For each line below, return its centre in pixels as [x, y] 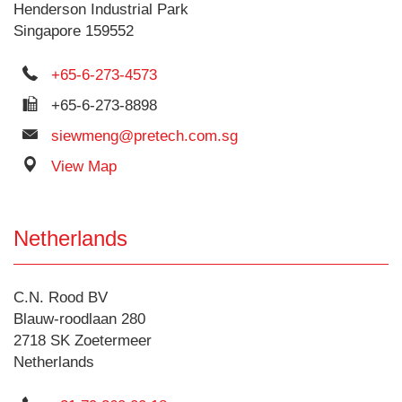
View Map [84, 166]
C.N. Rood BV [61, 297]
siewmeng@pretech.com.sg [144, 136]
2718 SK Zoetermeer [83, 341]
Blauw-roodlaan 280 [79, 319]
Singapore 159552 [74, 31]
